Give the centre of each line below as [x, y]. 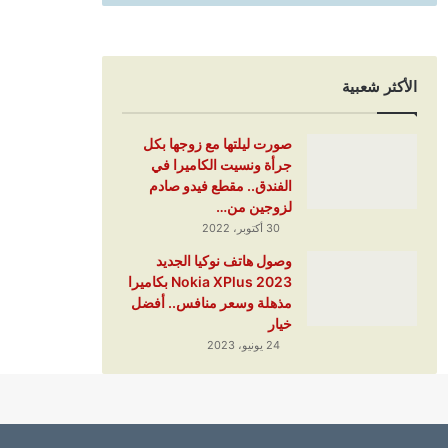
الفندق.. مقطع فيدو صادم [220, 186]
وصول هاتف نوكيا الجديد [223, 261]
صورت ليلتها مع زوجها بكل [217, 144]
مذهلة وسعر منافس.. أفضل [211, 303]
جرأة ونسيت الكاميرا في [221, 165]
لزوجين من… [253, 207]
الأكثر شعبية [379, 87]
